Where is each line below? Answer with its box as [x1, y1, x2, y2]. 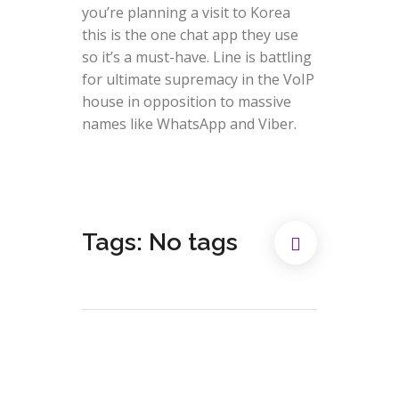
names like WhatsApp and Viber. [81, 113, 297, 134]
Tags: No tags [81, 227, 238, 256]
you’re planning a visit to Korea [81, 2, 290, 22]
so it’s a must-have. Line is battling [81, 46, 312, 67]
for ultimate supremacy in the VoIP [81, 69, 314, 89]
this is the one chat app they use [81, 24, 298, 45]
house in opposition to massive [81, 91, 291, 111]
